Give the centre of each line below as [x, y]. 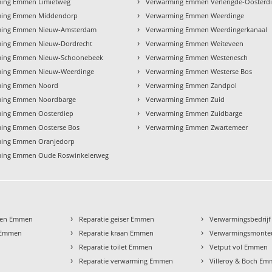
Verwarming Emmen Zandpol [192, 85]
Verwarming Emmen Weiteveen [195, 43]
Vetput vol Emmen [239, 246]
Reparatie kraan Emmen [117, 233]
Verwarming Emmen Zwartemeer [197, 127]
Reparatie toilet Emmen [116, 246]
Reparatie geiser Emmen [117, 219]
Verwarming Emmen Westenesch [197, 57]
